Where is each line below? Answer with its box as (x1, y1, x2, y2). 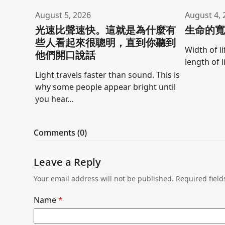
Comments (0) (34, 127, 87, 139)
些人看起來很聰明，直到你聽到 (35, 36, 176, 50)
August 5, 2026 (35, 10, 91, 21)
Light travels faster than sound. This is (35, 69, 180, 81)
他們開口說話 (35, 48, 95, 62)
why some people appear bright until (35, 81, 176, 93)
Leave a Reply (34, 155, 101, 169)
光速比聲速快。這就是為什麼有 (35, 23, 176, 37)
